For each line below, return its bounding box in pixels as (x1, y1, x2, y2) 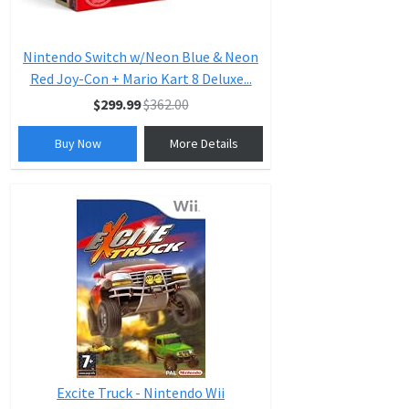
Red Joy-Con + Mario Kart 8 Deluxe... (29, 69, 252, 88)
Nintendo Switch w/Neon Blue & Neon (23, 47, 258, 66)
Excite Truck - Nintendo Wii (57, 383, 225, 402)
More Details (169, 135, 238, 152)
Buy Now (54, 135, 101, 152)
